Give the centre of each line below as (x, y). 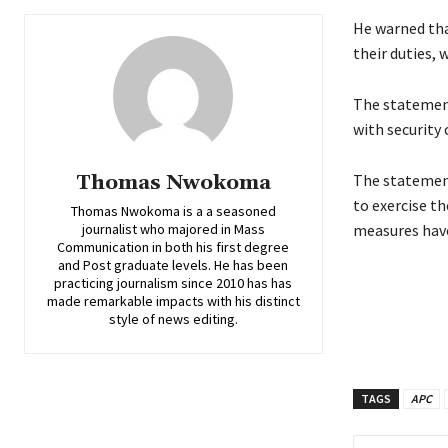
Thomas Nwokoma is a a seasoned (173, 211)
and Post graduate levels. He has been (173, 265)
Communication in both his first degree (173, 247)
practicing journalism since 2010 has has (173, 283)
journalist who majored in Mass (173, 229)
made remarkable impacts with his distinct (173, 301)
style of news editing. (173, 319)
